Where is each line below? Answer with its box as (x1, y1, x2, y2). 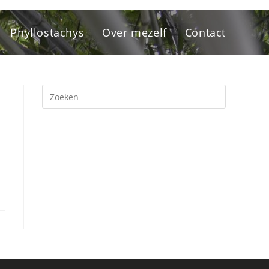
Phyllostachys (10, 25, 85, 40)
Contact (184, 25, 226, 40)
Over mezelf (102, 25, 167, 40)
